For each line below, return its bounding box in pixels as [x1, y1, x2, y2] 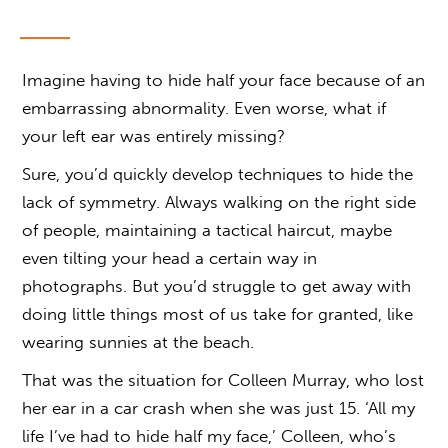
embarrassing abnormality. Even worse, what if [22, 98, 387, 119]
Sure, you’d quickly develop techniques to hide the [22, 164, 414, 185]
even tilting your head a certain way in [22, 248, 318, 269]
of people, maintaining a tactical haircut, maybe [22, 220, 393, 241]
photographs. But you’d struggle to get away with [22, 276, 412, 297]
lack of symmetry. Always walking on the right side [22, 192, 417, 213]
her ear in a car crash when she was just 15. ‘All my [22, 398, 416, 419]
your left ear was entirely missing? [22, 126, 286, 147]
